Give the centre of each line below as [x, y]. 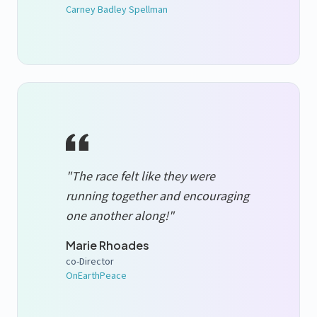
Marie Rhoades [108, 245]
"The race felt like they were [140, 175]
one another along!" [120, 215]
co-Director [90, 261]
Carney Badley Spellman [117, 9]
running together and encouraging [157, 195]
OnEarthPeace [96, 275]
